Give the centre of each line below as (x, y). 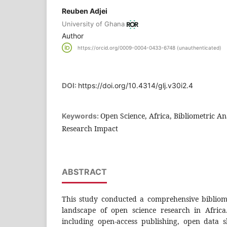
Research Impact (90, 129)
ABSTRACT (84, 172)
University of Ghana (93, 24)
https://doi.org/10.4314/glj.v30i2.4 (136, 86)
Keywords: (81, 116)
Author (73, 36)
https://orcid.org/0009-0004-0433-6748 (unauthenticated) (149, 48)
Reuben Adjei (85, 11)
